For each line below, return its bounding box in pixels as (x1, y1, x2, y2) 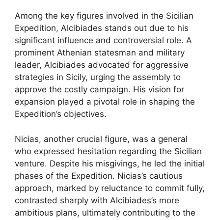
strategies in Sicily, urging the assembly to (15, 72, 181, 82)
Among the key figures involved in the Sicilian (15, 11, 193, 21)
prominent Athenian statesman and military (15, 48, 185, 57)
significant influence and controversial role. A (15, 35, 192, 45)
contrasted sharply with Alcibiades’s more (15, 195, 179, 205)
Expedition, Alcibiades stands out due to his (15, 23, 189, 33)
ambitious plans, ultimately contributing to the (15, 207, 195, 218)
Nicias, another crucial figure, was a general (15, 134, 188, 144)
